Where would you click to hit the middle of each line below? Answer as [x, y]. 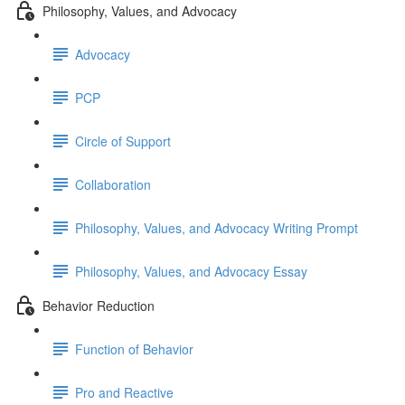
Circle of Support [123, 141]
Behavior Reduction [99, 305]
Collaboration [113, 184]
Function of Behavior [134, 348]
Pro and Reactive [124, 392]
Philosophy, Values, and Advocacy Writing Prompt [217, 227]
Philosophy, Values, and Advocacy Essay [191, 271]
